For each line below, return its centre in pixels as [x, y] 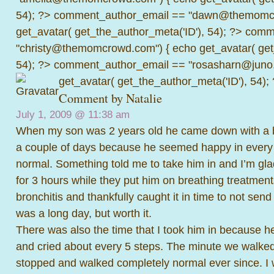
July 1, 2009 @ [52, 114]
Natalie [144, 98]
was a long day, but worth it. [84, 213]
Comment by [92, 98]
